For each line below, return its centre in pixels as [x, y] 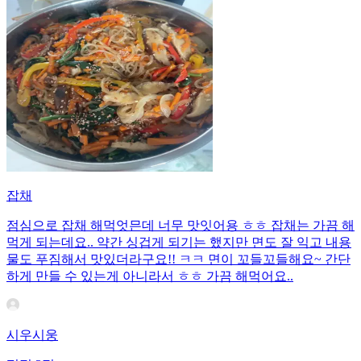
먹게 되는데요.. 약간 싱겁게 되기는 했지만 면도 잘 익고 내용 [179, 242]
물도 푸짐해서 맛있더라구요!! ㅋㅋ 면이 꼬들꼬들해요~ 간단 [178, 259]
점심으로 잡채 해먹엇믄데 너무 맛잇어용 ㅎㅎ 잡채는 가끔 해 [180, 225]
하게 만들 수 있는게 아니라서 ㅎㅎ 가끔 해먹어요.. [150, 276]
